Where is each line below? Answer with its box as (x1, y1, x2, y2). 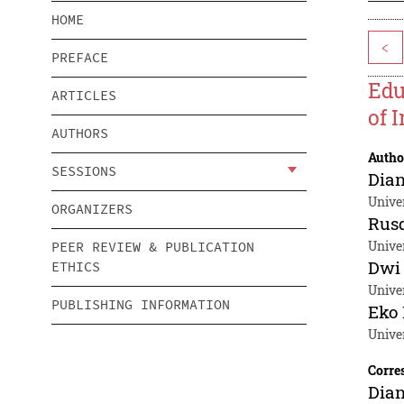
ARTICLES (51, 87, 116, 105)
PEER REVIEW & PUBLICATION (51, 238, 254, 256)
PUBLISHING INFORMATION (51, 296, 230, 314)
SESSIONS (51, 162, 116, 180)
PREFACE (51, 49, 108, 67)
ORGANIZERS (51, 200, 133, 218)
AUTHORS (51, 124, 108, 142)
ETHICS (51, 258, 100, 276)
